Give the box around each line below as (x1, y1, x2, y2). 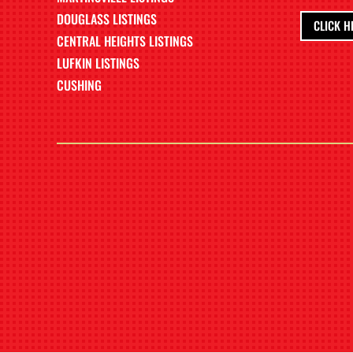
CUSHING (57, 75, 102, 95)
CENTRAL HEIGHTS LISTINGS (57, 31, 193, 50)
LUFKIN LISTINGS (57, 53, 139, 72)
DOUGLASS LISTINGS (57, 9, 157, 28)
